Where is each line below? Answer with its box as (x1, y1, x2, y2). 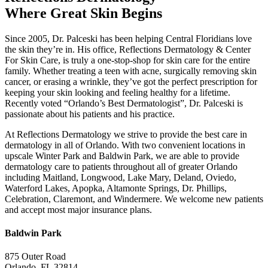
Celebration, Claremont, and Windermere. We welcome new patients (5, 193, 263, 204)
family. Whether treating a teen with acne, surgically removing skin (5, 65, 257, 76)
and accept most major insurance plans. (5, 204, 152, 215)
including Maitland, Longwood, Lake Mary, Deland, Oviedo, (5, 172, 236, 182)
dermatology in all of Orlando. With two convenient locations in (5, 139, 245, 150)
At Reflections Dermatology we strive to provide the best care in (5, 129, 247, 139)
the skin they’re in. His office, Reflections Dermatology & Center (5, 44, 251, 54)
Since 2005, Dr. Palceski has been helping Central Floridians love (5, 33, 252, 44)
